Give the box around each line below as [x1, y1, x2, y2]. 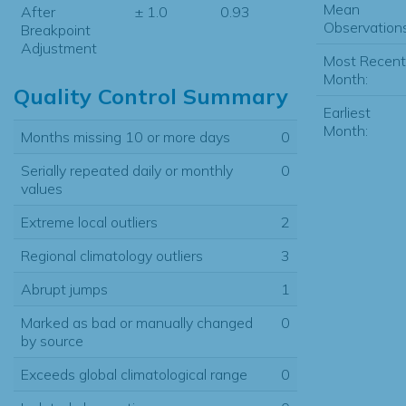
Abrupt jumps [21, 279, 108, 298]
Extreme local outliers [21, 212, 158, 231]
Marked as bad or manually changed [21, 313, 253, 332]
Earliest [323, 102, 371, 121]
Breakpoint [21, 20, 91, 39]
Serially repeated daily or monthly [21, 160, 233, 179]
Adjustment [21, 38, 97, 57]
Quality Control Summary [14, 82, 288, 110]
